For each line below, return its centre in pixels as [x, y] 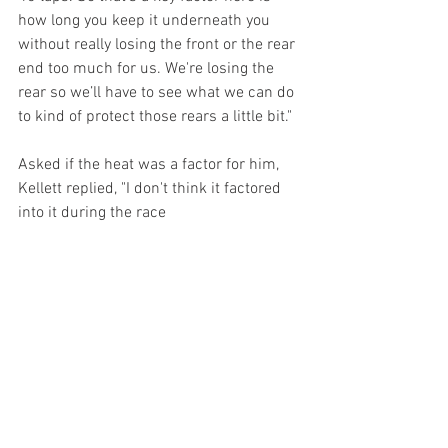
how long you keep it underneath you [146, 20]
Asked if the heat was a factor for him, [150, 164]
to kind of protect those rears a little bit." [155, 116]
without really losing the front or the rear [158, 44]
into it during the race [94, 212]
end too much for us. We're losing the [148, 68]
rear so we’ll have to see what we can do [158, 92]
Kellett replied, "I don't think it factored [151, 188]
